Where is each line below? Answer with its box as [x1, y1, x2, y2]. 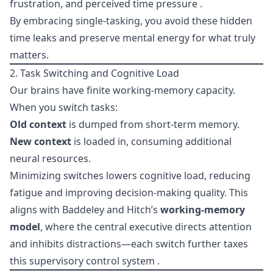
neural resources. [10, 152, 91, 165]
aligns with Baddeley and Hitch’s [10, 203, 160, 216]
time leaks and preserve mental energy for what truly [10, 31, 255, 44]
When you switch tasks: [10, 101, 118, 114]
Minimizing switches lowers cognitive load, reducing [10, 169, 250, 182]
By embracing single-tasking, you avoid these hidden [10, 14, 252, 27]
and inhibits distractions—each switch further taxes [10, 237, 248, 250]
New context [10, 135, 71, 148]
